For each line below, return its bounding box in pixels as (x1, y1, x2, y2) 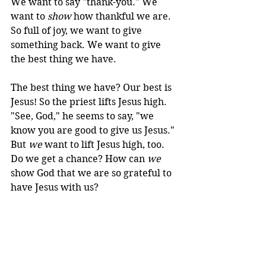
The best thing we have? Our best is (11, 81, 174, 93)
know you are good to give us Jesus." (11, 124, 177, 136)
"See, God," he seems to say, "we (11, 110, 156, 122)
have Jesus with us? (11, 181, 99, 193)
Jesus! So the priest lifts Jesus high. (11, 96, 169, 107)
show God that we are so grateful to (11, 167, 174, 179)
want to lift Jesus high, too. (42, 138, 167, 150)
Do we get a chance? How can (11, 153, 147, 164)
